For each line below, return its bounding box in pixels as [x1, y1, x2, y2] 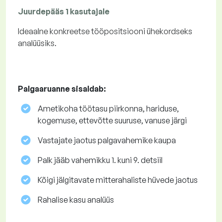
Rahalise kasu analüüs [38, 195, 114, 205]
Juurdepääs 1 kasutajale [18, 6, 110, 17]
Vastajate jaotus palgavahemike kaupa [38, 135, 176, 146]
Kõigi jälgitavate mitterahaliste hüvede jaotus [38, 175, 198, 185]
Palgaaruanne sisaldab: [18, 84, 106, 94]
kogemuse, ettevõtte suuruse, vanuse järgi [38, 115, 187, 126]
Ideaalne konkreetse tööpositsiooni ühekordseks [18, 26, 192, 37]
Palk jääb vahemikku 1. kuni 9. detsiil [38, 155, 163, 166]
